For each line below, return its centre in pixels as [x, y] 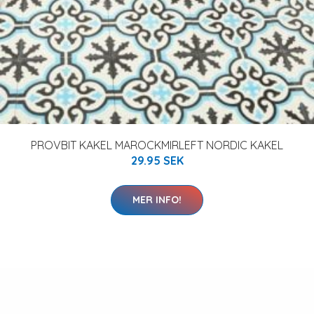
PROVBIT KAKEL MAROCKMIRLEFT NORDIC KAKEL [157, 145]
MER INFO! [157, 200]
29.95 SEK [157, 161]
